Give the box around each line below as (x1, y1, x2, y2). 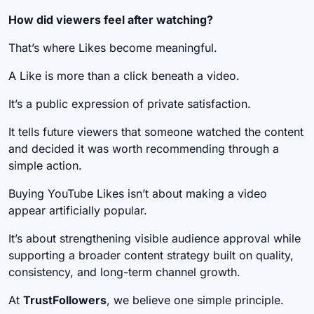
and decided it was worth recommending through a (8, 142, 279, 156)
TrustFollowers (23, 293, 107, 308)
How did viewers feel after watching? (8, 13, 213, 27)
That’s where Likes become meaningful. (8, 41, 217, 55)
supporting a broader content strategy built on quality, (8, 248, 294, 263)
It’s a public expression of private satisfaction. (8, 97, 251, 111)
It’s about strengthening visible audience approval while (8, 231, 301, 246)
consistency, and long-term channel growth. (8, 265, 240, 280)
